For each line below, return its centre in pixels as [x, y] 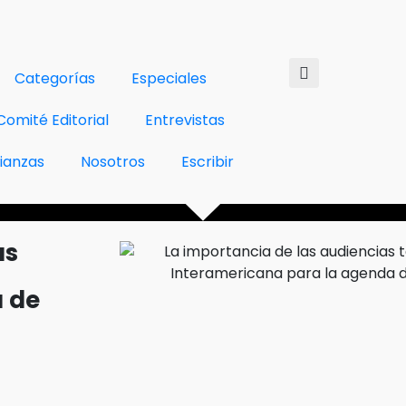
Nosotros [113, 162]
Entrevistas [185, 120]
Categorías [54, 78]
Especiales [169, 78]
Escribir [208, 162]
